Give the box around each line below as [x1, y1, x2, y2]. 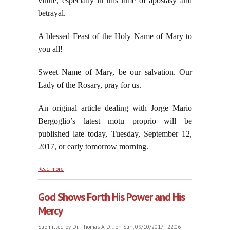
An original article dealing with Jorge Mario [38, 104, 192, 113]
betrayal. [38, 9, 66, 18]
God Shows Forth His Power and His [38, 190, 185, 204]
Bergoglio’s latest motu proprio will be [38, 117, 192, 126]
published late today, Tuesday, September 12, [38, 129, 192, 139]
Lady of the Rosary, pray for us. [38, 81, 141, 90]
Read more [38, 165, 64, 173]
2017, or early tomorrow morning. [38, 142, 148, 151]
